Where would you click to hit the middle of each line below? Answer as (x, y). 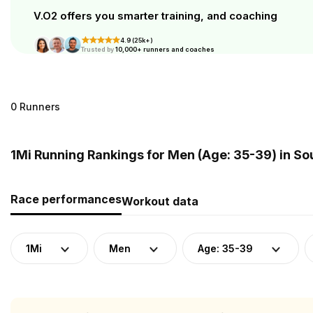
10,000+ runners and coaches (165, 49)
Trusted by (97, 49)
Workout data (160, 201)
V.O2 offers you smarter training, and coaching (155, 16)
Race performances (66, 199)
